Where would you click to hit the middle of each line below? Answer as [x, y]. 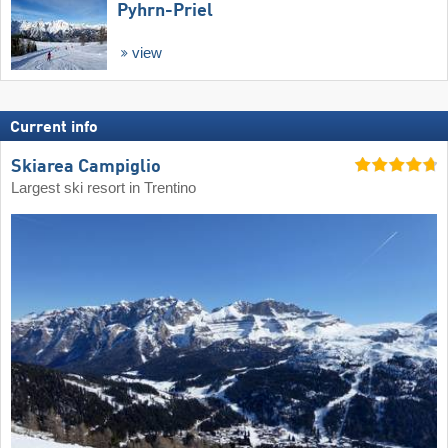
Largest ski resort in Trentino [103, 188]
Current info [54, 128]
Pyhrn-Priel [165, 11]
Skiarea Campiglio [86, 167]
